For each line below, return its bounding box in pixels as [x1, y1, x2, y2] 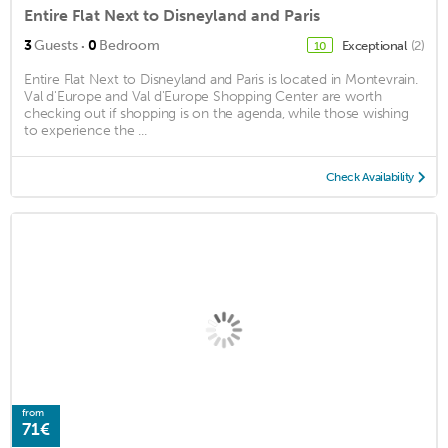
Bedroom [99, 36, 160, 54]
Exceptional [341, 37, 409, 53]
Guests [34, 36, 78, 54]
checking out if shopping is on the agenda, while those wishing [24, 104, 409, 122]
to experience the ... [24, 121, 147, 139]
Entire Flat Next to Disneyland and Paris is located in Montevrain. [24, 70, 418, 88]
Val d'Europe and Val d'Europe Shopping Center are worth [24, 87, 382, 105]
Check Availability [325, 169, 414, 184]
